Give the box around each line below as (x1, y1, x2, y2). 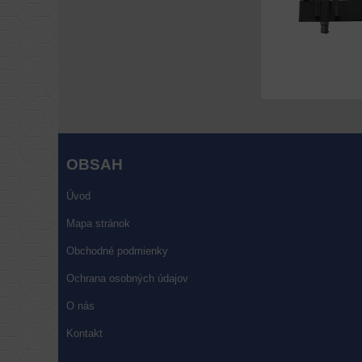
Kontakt (66, 327, 103, 339)
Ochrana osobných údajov (66, 272, 188, 284)
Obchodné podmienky (66, 245, 168, 257)
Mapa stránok (66, 217, 130, 229)
